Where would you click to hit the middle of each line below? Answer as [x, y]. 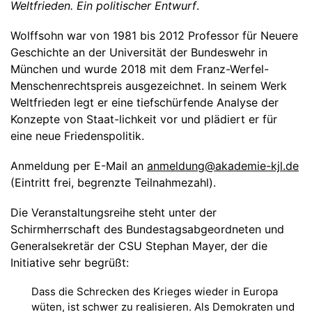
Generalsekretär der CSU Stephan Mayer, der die [139, 246]
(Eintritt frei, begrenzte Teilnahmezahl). [113, 182]
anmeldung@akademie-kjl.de [223, 165]
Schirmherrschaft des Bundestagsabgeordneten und [147, 229]
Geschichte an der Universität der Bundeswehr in [139, 52]
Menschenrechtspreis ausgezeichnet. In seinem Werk [149, 85]
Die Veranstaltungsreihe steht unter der [114, 213]
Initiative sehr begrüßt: [70, 263]
